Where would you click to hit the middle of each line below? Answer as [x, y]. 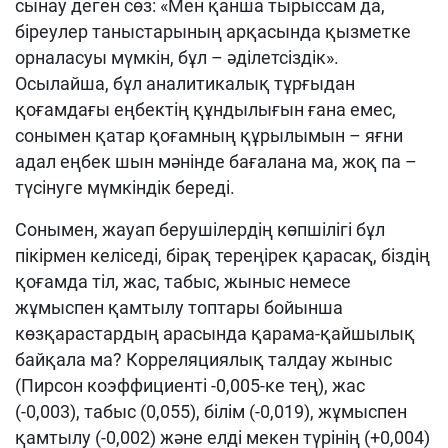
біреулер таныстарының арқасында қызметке [213, 31]
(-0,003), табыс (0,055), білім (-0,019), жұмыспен [211, 411]
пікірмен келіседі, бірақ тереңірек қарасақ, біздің [222, 255]
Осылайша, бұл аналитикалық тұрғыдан [185, 83]
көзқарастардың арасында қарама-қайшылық [215, 333]
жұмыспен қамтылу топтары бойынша [179, 307]
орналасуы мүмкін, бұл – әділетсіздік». [177, 57]
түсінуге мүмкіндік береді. [125, 187]
